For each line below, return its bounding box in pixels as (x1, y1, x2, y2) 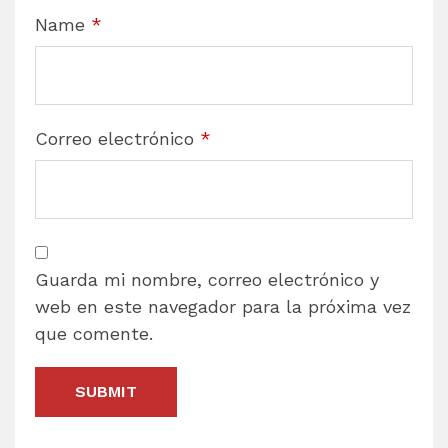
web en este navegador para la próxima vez (35, 296, 411, 318)
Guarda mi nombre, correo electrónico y (35, 269, 379, 291)
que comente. (35, 323, 153, 345)
